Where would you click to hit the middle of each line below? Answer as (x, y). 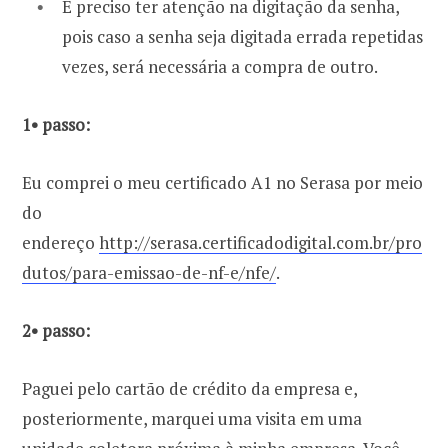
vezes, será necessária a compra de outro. (220, 66)
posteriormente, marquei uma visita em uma (192, 418)
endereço (60, 242)
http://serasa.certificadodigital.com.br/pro (260, 242)
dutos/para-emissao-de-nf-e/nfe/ (149, 272)
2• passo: (56, 330)
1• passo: (56, 124)
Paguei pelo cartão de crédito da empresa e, (189, 388)
